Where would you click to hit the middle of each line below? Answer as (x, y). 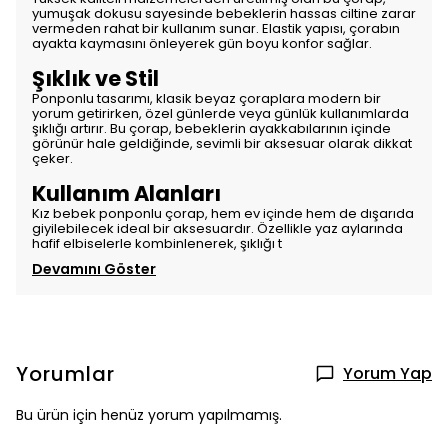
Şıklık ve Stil (95, 78)
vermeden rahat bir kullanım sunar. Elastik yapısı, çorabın (216, 28)
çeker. (52, 158)
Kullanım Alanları (126, 193)
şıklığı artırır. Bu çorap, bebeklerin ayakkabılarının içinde (211, 128)
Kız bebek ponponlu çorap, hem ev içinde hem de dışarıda (223, 213)
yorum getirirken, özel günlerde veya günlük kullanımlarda (220, 113)
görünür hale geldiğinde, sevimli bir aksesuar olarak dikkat (222, 143)
